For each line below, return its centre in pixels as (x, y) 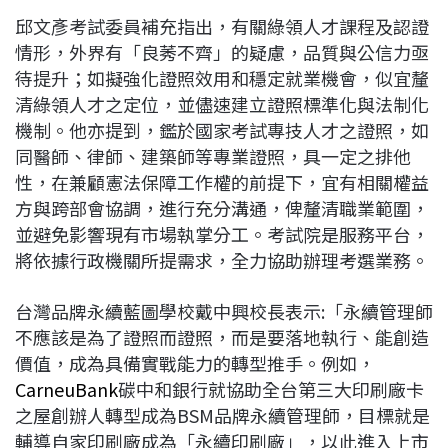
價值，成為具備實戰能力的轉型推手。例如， (195, 362)
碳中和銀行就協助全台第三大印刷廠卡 (271, 388)
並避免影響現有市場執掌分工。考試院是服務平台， (222, 233)
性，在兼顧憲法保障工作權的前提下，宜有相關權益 (222, 181)
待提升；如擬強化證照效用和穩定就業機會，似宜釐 (222, 77)
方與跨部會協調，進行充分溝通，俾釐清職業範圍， (222, 207)
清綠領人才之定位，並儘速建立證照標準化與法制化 (222, 103)
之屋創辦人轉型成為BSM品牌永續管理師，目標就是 (222, 414)
